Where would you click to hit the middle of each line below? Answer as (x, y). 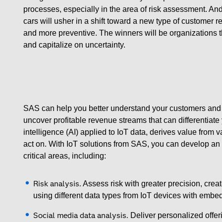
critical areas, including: (65, 156)
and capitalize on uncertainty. (74, 45)
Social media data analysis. (82, 215)
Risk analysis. (57, 184)
